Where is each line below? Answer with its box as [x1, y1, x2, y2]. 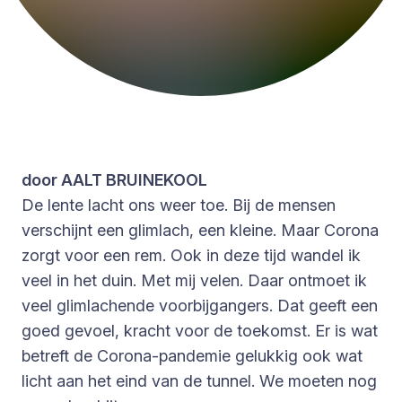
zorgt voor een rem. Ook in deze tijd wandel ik [22, 245, 361, 265]
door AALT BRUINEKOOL [22, 170, 207, 189]
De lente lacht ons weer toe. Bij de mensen [22, 195, 336, 214]
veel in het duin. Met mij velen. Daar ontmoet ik [22, 270, 367, 290]
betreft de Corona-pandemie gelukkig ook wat [22, 345, 363, 365]
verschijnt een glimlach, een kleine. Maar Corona [22, 220, 379, 240]
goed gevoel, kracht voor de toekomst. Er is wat [22, 320, 378, 340]
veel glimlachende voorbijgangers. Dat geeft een [22, 295, 378, 315]
